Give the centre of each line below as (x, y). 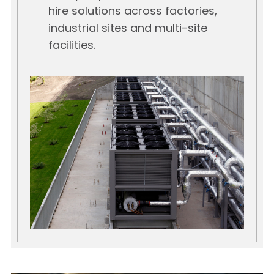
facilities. (72, 46)
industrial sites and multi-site (128, 29)
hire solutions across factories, (132, 12)
